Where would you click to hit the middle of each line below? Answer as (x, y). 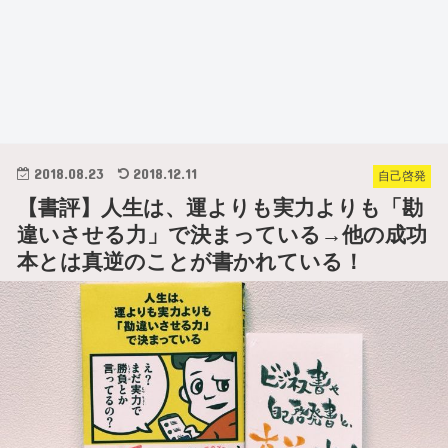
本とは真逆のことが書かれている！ (191, 261)
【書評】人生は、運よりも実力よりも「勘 (220, 207)
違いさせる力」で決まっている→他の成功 (222, 234)
